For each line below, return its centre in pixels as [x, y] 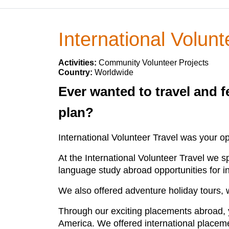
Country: [76, 72]
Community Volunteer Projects [154, 63]
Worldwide [114, 72]
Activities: [78, 63]
